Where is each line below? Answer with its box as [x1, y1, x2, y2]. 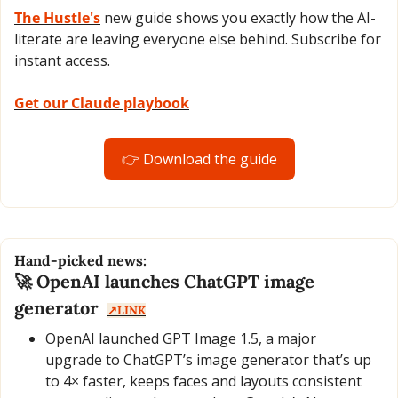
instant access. [14, 50, 110, 70]
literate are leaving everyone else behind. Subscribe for [14, 28, 381, 49]
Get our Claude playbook [14, 92, 189, 113]
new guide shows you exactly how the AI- [100, 7, 376, 28]
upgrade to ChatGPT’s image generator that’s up [45, 349, 371, 370]
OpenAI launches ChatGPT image [32, 269, 314, 292]
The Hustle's [14, 7, 100, 28]
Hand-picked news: [14, 251, 147, 269]
